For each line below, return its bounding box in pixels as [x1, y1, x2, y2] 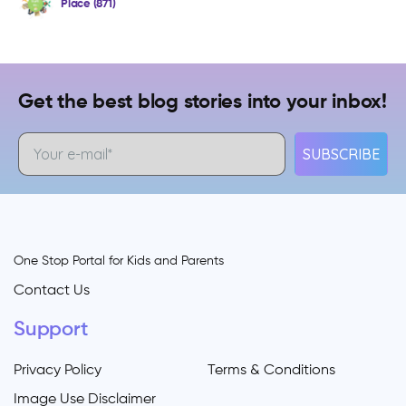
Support [14, 320, 88, 340]
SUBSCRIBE [303, 145, 380, 163]
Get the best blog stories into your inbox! [18, 92, 387, 112]
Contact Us [14, 284, 90, 298]
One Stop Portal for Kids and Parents [14, 255, 224, 267]
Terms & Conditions [208, 363, 335, 378]
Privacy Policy [14, 363, 101, 378]
